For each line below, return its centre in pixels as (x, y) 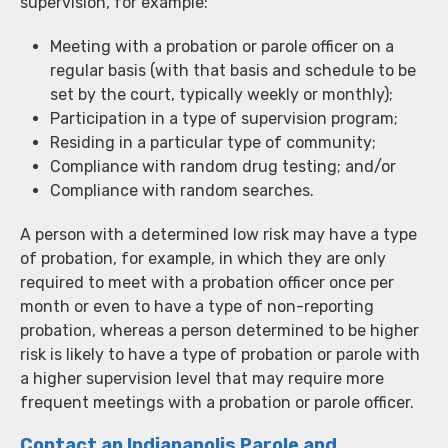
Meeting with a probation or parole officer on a (222, 46)
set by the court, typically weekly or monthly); (221, 94)
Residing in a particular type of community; (213, 142)
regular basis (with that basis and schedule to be (233, 70)
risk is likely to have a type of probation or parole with (220, 354)
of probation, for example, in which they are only (203, 258)
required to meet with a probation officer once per (207, 282)
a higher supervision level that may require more (202, 378)
